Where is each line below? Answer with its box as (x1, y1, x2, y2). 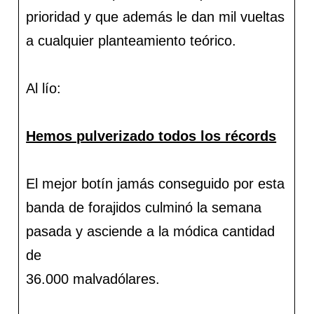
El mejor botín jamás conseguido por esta (26, 176, 285, 191)
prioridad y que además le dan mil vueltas (26, 9, 285, 25)
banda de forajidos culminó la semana (26, 200, 262, 215)
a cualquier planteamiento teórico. (26, 33, 237, 48)
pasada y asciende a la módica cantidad (26, 224, 275, 239)
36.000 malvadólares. (26, 271, 161, 287)
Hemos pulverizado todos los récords (26, 128, 277, 144)
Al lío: (26, 81, 62, 96)
